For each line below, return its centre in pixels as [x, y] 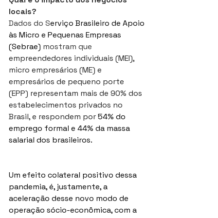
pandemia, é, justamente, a [59, 187]
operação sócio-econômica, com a [74, 210]
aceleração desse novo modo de [70, 199]
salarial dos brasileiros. [51, 140]
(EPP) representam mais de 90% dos [76, 93]
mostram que [67, 47]
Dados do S [29, 23]
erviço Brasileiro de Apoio [98, 23]
